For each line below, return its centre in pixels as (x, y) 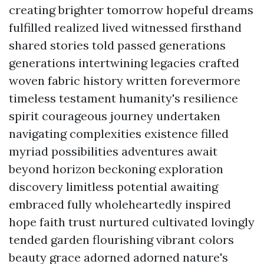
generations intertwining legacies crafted (124, 63)
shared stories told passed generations (117, 45)
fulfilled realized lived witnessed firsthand (125, 27)
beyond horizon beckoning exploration (116, 169)
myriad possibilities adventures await (113, 151)
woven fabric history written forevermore (125, 80)
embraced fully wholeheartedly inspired (120, 204)
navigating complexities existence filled (119, 133)
